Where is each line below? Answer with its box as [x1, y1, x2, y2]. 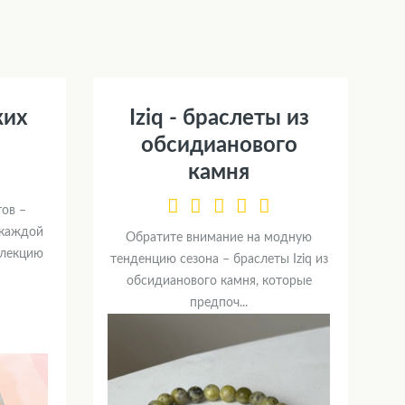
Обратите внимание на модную [126, 231, 312, 245]
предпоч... [190, 297, 248, 310]
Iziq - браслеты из [128, 107, 309, 129]
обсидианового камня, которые [126, 275, 312, 288]
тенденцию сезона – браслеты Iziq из [109, 253, 328, 267]
